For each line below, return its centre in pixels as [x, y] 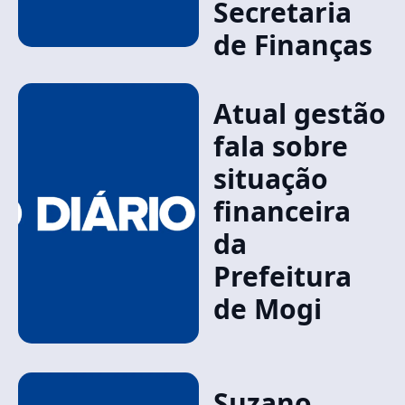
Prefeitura [282, 276]
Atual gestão [299, 113]
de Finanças [292, 45]
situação [270, 179]
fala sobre [280, 146]
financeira [282, 211]
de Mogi [267, 309]
